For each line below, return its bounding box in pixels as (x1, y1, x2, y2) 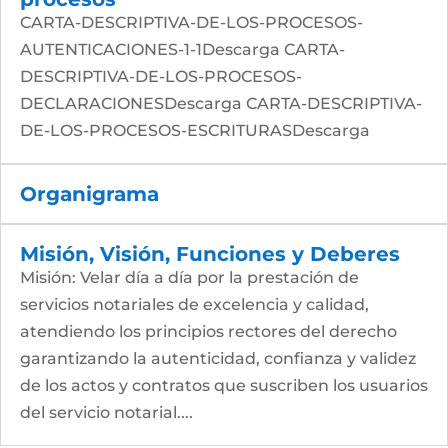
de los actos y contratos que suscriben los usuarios (20, 376, 428, 395)
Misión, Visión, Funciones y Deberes (20, 242, 400, 266)
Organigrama (20, 182, 159, 206)
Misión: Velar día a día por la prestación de (20, 268, 359, 287)
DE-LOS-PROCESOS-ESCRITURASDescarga (20, 121, 370, 140)
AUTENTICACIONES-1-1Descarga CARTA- (20, 40, 345, 59)
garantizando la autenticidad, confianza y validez (20, 349, 416, 368)
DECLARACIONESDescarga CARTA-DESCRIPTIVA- (20, 94, 422, 113)
